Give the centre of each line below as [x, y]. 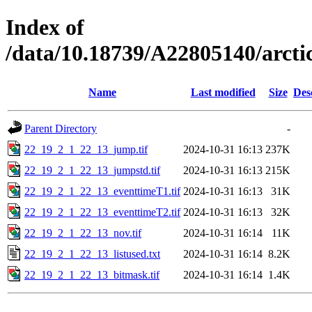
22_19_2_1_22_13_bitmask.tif [92, 274]
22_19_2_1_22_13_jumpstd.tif [92, 170]
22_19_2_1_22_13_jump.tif [86, 149]
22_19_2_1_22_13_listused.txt [92, 253]
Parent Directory [61, 128]
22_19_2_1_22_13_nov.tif [83, 233]
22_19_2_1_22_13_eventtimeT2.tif [102, 212]
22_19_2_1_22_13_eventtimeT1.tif [102, 191]
